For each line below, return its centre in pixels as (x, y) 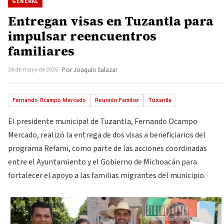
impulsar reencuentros (82, 36)
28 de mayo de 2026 (33, 70)
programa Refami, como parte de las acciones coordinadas (107, 148)
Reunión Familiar (117, 100)
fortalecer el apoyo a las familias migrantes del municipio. (107, 175)
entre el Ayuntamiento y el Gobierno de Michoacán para (102, 162)
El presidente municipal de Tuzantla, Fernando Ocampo (103, 121)
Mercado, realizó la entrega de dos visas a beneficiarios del (107, 135)
